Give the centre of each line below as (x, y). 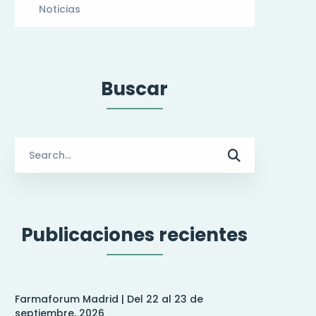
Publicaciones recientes (135, 235)
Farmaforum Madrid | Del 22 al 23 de (109, 299)
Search (32, 145)
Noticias (60, 9)
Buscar (135, 89)
